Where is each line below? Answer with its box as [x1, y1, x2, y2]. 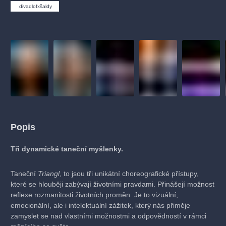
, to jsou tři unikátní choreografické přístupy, [60, 169, 199, 178]
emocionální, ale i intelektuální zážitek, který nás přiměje [11, 201, 190, 210]
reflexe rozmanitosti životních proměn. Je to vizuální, [11, 191, 178, 199]
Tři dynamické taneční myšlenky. [11, 145, 123, 153]
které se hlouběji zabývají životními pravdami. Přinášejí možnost [11, 180, 214, 189]
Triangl [38, 169, 60, 178]
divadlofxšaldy [19, 3, 52, 9]
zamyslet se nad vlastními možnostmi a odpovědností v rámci [11, 212, 206, 220]
